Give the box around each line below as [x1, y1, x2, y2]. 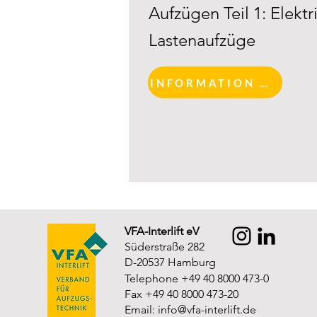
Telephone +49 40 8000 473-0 [125, 272, 269, 285]
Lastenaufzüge [149, 30, 255, 50]
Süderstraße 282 [125, 240, 204, 253]
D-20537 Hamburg [125, 255, 216, 269]
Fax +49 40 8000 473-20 [125, 287, 238, 301]
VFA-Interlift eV [125, 224, 199, 238]
